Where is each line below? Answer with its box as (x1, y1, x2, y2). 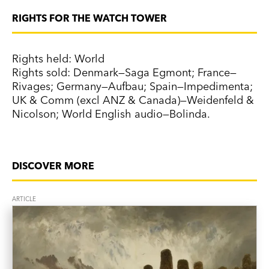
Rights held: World (12, 51, 104, 65)
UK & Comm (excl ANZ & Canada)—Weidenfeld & (12, 92, 254, 107)
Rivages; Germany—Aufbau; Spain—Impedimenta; (12, 79, 253, 93)
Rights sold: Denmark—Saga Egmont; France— (12, 65, 237, 79)
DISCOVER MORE (12, 159, 94, 172)
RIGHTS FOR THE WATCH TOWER (12, 11, 167, 24)
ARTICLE (12, 195, 36, 203)
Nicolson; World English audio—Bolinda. (12, 106, 210, 121)
